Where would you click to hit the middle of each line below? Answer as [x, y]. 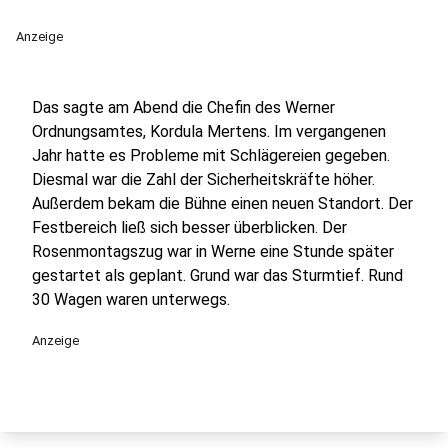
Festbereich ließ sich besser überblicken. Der [189, 227]
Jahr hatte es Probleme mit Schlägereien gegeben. [211, 155]
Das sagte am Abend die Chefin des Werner [183, 107]
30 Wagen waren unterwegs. [131, 299]
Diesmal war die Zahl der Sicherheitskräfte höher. [203, 179]
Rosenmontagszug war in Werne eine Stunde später [213, 251]
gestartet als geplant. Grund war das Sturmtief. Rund [217, 275]
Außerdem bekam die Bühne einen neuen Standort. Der [222, 203]
